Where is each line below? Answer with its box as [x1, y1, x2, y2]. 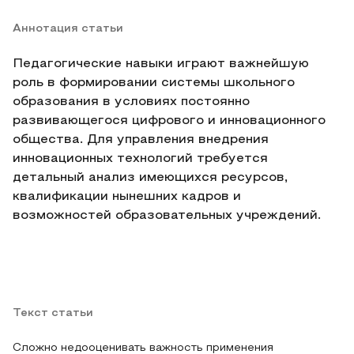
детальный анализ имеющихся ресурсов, [13, 172, 288, 183]
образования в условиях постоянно [13, 96, 250, 107]
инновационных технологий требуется [13, 153, 268, 164]
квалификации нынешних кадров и [13, 191, 241, 202]
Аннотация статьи [13, 24, 123, 34]
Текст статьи [13, 308, 93, 318]
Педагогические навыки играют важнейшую [13, 58, 309, 70]
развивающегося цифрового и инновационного [13, 115, 326, 126]
